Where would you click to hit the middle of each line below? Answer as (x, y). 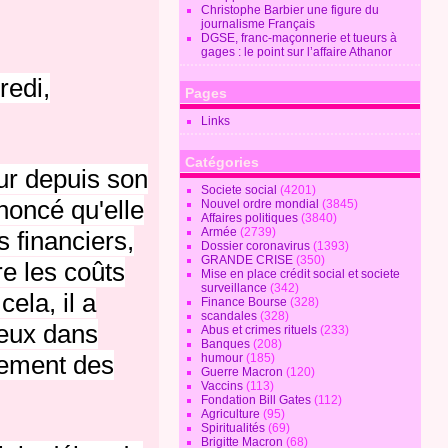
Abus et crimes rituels (259, 330)
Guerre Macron (242, 372)
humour (222, 358)
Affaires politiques (250, 218)
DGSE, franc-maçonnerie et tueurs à (299, 38)
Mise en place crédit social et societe (301, 274)
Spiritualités (233, 428)
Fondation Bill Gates (256, 400)
